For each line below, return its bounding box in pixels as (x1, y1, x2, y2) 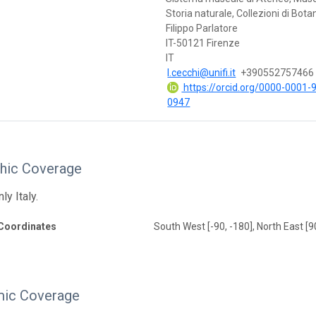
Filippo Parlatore (166, 22, 238, 34)
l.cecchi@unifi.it (167, 66, 236, 78)
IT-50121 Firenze (166, 37, 241, 49)
